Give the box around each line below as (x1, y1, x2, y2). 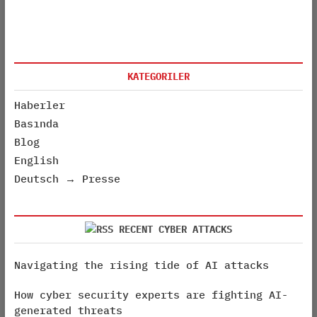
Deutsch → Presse (13, 172, 120, 185)
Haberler (13, 98, 65, 112)
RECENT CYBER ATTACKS (118, 223, 232, 236)
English (13, 154, 59, 167)
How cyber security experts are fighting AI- (13, 288, 288, 301)
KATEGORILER (127, 70, 190, 83)
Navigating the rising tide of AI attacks (13, 258, 269, 272)
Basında (13, 117, 59, 130)
